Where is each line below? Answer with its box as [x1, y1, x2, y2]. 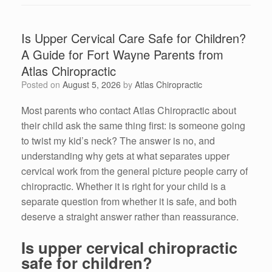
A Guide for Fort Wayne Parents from [21, 46, 223, 64]
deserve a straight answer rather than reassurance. [21, 209, 239, 224]
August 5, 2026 [63, 78, 121, 91]
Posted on [27, 78, 63, 91]
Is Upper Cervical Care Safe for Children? [21, 29, 246, 47]
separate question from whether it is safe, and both [21, 194, 237, 209]
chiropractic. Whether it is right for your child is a [21, 179, 226, 194]
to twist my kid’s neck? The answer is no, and [21, 134, 215, 148]
